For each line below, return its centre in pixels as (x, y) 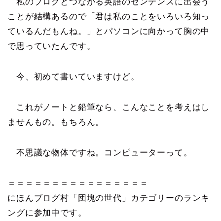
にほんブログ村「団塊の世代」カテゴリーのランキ (109, 198)
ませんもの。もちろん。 (56, 122)
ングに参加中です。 (47, 213)
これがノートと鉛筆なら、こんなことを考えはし (109, 108)
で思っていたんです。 (52, 46)
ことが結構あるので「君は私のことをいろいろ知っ (109, 17)
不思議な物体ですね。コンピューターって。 (100, 153)
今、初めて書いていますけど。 (74, 77)
